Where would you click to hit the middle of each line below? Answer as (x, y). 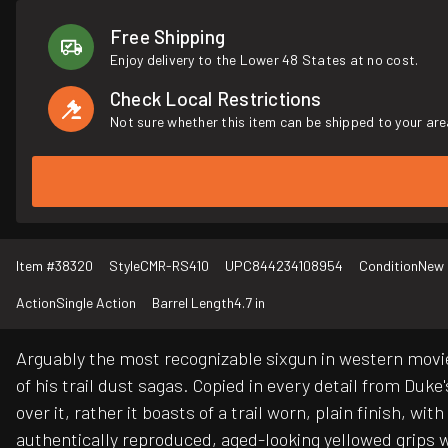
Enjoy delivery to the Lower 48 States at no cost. (264, 59)
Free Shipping (168, 36)
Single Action (96, 303)
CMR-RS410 (174, 266)
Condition (388, 266)
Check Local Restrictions (216, 98)
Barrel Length (193, 303)
